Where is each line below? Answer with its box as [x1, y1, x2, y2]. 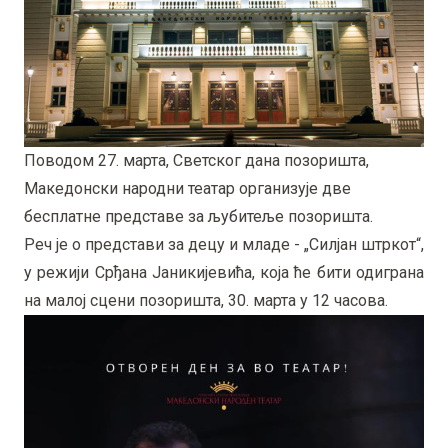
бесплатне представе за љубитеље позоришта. [24, 206, 373, 226]
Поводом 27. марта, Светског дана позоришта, [24, 150, 369, 170]
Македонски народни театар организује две [24, 178, 351, 198]
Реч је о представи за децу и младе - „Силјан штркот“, [24, 234, 424, 254]
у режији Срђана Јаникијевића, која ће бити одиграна [24, 262, 424, 282]
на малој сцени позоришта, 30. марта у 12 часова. [24, 290, 388, 310]
